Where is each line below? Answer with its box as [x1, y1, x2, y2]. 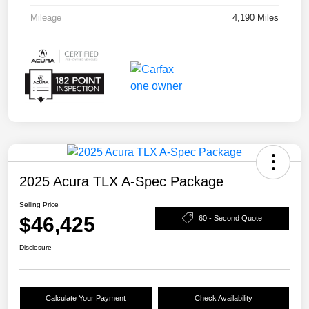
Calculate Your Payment [46, 294, 126, 303]
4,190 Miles [232, 12, 279, 23]
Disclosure [19, 243, 52, 252]
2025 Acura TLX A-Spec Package [19, 174, 223, 190]
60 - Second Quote [199, 213, 262, 222]
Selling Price [19, 201, 59, 209]
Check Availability [194, 294, 252, 303]
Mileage [30, 12, 61, 23]
